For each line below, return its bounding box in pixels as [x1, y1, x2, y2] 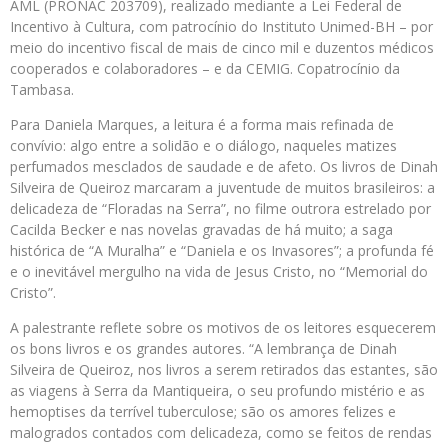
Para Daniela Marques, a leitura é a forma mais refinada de [10, 114, 394, 134]
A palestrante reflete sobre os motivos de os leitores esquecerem [10, 317, 436, 337]
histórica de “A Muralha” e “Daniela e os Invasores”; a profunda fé [10, 240, 434, 260]
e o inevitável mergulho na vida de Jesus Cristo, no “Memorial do [10, 261, 428, 281]
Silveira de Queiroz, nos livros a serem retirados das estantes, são [10, 359, 438, 379]
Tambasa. [10, 79, 74, 99]
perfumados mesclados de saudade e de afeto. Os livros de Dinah [10, 156, 438, 176]
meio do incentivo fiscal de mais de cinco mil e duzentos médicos [10, 37, 434, 57]
